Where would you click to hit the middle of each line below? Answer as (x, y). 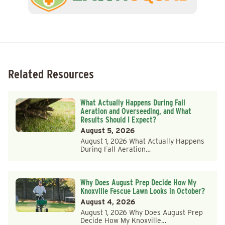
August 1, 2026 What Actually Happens (142, 141)
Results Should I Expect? (118, 120)
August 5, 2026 (107, 131)
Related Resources (51, 74)
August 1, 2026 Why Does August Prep (141, 213)
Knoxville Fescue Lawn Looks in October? (142, 191)
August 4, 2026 (107, 202)
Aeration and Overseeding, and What (136, 111)
